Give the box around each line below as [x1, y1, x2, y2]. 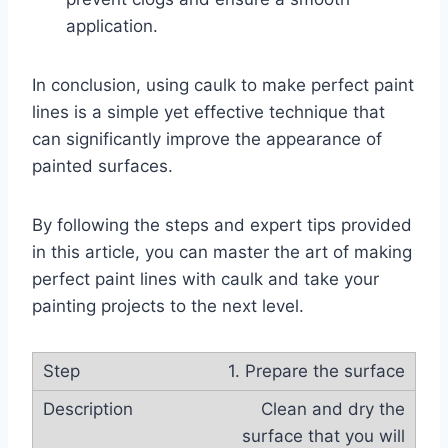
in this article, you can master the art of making [32, 242, 412, 262]
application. [66, 16, 158, 36]
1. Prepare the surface [228, 361, 405, 381]
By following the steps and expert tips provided [32, 215, 412, 235]
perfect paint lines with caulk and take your [32, 269, 379, 289]
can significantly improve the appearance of [32, 129, 382, 149]
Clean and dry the [261, 399, 405, 419]
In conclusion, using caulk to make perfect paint [32, 75, 414, 95]
